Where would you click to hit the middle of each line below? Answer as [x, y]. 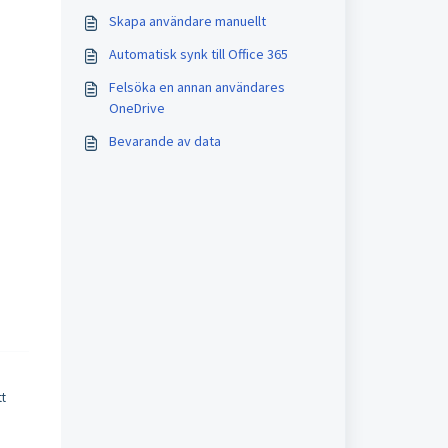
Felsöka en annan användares [196, 87]
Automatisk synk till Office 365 [198, 54]
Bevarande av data [164, 141]
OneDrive [136, 108]
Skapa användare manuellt [187, 21]
